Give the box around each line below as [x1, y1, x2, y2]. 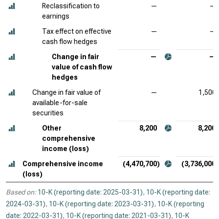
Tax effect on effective [42, 27, 111, 35]
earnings [42, 12, 69, 20]
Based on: [6, 188, 36, 196]
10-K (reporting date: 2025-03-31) [38, 188, 143, 196]
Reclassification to [42, 2, 100, 10]
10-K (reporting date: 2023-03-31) [49, 200, 154, 208]
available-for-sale [32, 99, 88, 107]
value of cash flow [52, 63, 112, 71]
